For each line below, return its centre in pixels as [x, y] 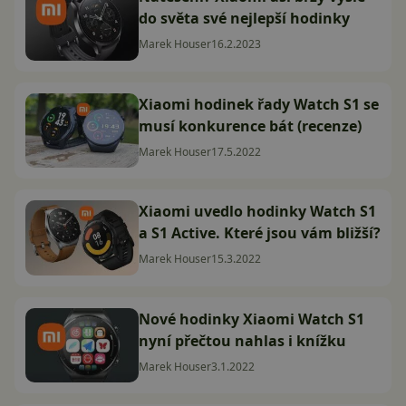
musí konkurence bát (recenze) [250, 126]
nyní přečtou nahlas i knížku [242, 340]
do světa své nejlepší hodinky [244, 18]
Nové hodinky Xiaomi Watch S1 [251, 319]
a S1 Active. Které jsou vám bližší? [260, 233]
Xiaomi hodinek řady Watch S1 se [259, 104]
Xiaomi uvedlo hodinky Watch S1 [257, 212]
